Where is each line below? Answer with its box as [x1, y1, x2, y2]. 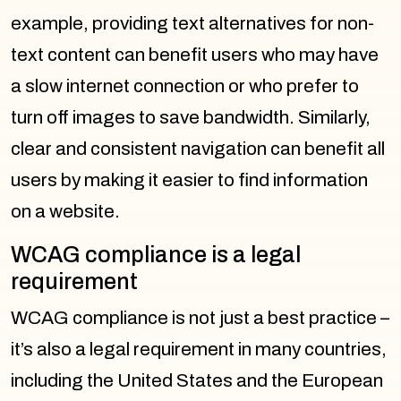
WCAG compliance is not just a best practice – [11, 307, 389, 328]
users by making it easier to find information [11, 169, 368, 190]
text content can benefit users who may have [11, 44, 379, 64]
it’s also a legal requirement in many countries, [11, 338, 387, 359]
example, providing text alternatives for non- [11, 13, 374, 33]
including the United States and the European [11, 370, 383, 390]
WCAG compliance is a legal [11, 242, 301, 267]
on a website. [11, 200, 120, 221]
